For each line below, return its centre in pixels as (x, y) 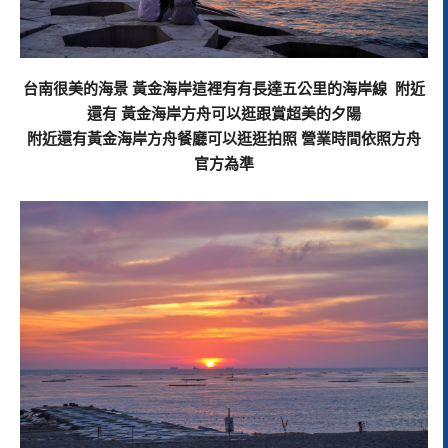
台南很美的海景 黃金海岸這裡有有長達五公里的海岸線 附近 (224, 88)
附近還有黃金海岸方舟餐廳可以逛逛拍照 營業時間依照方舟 (224, 138)
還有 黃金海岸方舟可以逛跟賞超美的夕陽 (224, 113)
